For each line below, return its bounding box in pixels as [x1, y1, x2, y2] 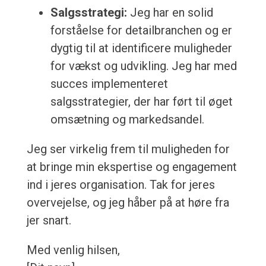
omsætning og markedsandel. [50, 112, 204, 127]
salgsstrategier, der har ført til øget [50, 94, 233, 109]
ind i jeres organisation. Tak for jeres [26, 178, 215, 192]
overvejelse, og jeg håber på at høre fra [26, 195, 229, 210]
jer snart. [26, 213, 71, 228]
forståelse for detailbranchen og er [50, 23, 232, 38]
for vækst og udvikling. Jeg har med [50, 59, 237, 74]
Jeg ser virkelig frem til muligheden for [26, 142, 230, 157]
